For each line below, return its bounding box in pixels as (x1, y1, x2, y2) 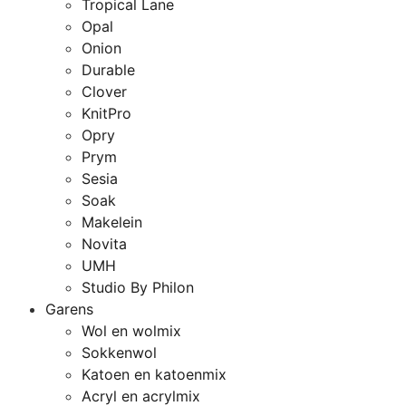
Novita (82, 235, 127, 253)
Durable (82, 61, 135, 79)
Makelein (82, 213, 142, 231)
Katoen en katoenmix (82, 365, 227, 383)
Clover (82, 82, 127, 101)
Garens (45, 300, 93, 318)
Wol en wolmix (82, 322, 181, 340)
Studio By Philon (82, 278, 194, 296)
